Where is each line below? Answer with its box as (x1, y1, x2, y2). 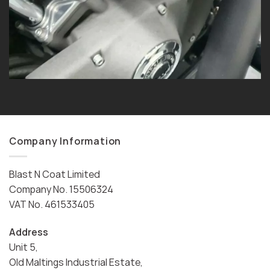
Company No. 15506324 (9, 182, 113, 196)
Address (9, 225, 48, 239)
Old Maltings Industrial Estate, (9, 255, 143, 269)
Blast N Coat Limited (9, 167, 100, 181)
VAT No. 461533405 (9, 197, 95, 211)
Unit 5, (9, 240, 38, 254)
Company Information (9, 134, 122, 148)
